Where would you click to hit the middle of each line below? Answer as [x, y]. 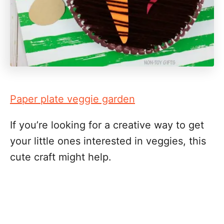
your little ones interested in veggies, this [108, 141]
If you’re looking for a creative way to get [107, 125]
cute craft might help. [61, 157]
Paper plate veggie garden [72, 99]
